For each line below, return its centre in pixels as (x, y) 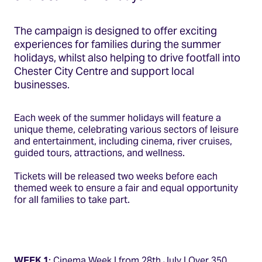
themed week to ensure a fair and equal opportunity (126, 188)
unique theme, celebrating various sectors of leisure (126, 129)
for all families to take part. (72, 199)
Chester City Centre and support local (104, 71)
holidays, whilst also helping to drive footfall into (127, 57)
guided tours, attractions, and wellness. (99, 153)
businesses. (42, 84)
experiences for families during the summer (118, 44)
